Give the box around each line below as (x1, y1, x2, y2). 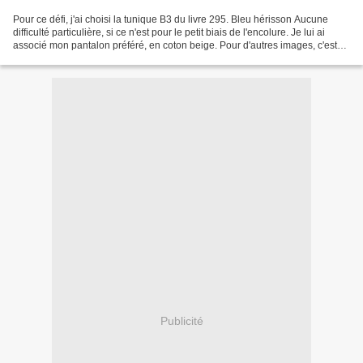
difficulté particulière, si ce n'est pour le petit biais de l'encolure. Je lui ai (13, 27, 325, 39)
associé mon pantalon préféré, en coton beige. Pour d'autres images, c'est (13, 40, 337, 52)
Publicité (160, 314, 203, 327)
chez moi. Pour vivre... (13, 53, 109, 65)
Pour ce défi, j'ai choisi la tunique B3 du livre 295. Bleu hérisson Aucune (13, 14, 328, 26)
